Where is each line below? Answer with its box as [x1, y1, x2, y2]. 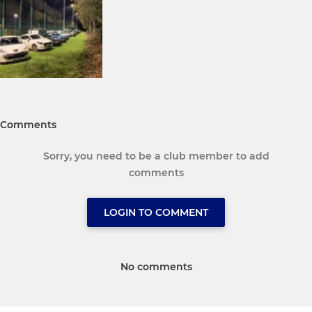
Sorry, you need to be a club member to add [42, 149, 270, 162]
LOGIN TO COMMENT [104, 205, 208, 219]
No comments [120, 260, 192, 273]
